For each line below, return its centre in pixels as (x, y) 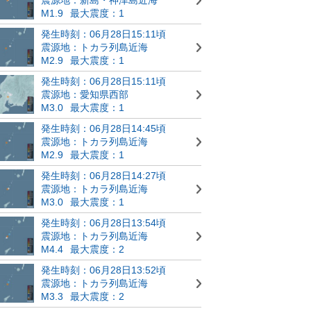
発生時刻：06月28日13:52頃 (103, 270)
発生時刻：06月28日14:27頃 (103, 175)
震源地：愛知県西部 (85, 94)
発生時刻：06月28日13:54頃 (103, 222)
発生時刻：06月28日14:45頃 (103, 128)
